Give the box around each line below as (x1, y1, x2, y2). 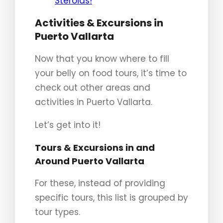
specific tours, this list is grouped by (35, 191, 188, 204)
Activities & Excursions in (35, 15, 163, 30)
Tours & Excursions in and (35, 141, 155, 154)
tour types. (35, 206, 80, 218)
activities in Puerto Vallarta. (35, 96, 152, 108)
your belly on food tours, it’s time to (35, 67, 187, 79)
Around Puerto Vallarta (35, 154, 144, 167)
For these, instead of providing (35, 177, 165, 189)
